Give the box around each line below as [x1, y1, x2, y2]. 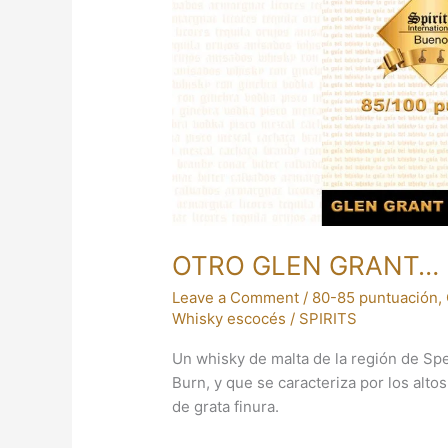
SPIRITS [299, 309, 358, 329]
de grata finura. [172, 397, 280, 417]
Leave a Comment [172, 288, 300, 308]
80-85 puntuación [312, 288, 439, 308]
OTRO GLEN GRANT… [172, 249, 440, 281]
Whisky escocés [172, 309, 287, 329]
